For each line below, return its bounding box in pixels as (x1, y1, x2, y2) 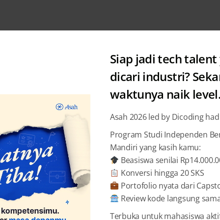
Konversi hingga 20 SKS (119, 167, 204, 178)
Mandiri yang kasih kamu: (110, 142, 201, 153)
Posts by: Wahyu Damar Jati (4, 97, 216, 119)
